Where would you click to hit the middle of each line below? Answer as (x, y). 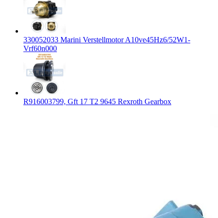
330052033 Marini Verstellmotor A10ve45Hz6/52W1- (107, 40)
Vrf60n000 (40, 48)
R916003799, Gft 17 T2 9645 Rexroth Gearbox (97, 101)
